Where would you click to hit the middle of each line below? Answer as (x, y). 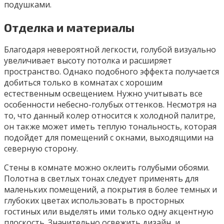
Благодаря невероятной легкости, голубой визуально (110, 50)
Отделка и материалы (69, 27)
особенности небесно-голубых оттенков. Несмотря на (110, 105)
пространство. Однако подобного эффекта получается (111, 72)
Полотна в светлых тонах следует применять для (101, 179)
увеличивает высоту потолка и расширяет (88, 61)
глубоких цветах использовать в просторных (94, 201)
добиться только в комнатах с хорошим (83, 83)
